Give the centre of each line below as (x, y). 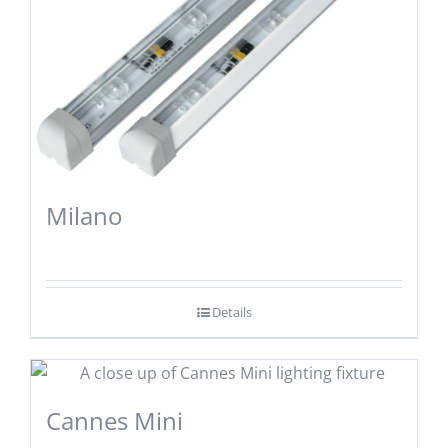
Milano (83, 215)
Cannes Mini (114, 420)
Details (231, 311)
